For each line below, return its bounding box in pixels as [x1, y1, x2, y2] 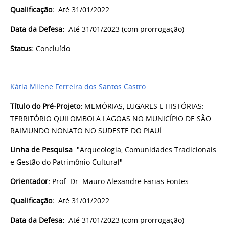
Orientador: [10, 177, 50, 187]
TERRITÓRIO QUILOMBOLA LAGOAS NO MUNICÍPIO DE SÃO [10, 113, 211, 123]
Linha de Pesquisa [10, 145, 73, 155]
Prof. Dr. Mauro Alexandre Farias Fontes [50, 177, 191, 187]
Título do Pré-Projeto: [10, 101, 82, 111]
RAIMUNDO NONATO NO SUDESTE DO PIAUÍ [10, 126, 162, 135]
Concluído [34, 43, 72, 53]
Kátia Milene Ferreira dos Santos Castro [10, 82, 148, 92]
